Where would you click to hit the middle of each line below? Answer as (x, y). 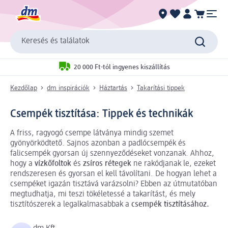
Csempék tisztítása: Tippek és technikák (102, 114)
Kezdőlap (24, 88)
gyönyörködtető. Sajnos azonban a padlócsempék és (98, 143)
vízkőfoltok (53, 164)
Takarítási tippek (161, 88)
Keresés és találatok (55, 41)
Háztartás (113, 88)
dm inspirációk (68, 88)
